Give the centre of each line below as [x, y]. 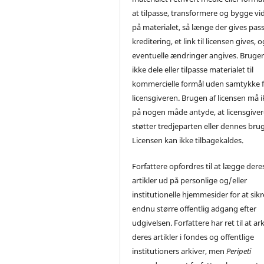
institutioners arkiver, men [179, 251]
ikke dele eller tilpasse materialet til [193, 70]
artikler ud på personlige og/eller [190, 181]
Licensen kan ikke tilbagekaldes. [188, 141]
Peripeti [239, 251]
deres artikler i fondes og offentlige [193, 237]
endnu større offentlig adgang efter [194, 209]
